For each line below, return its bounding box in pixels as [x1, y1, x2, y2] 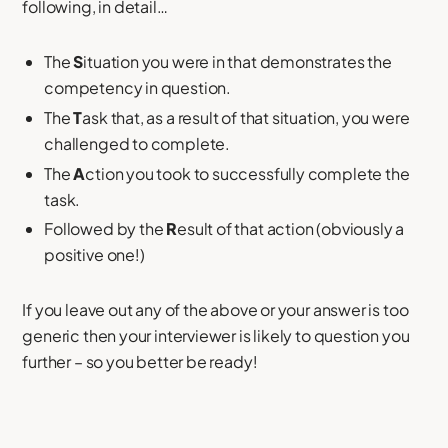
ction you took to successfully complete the [85, 162, 410, 184]
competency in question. [44, 77, 232, 99]
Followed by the [44, 218, 167, 240]
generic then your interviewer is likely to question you [22, 325, 410, 347]
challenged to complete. [44, 133, 231, 155]
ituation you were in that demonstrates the [83, 51, 392, 73]
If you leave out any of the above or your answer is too [22, 299, 409, 321]
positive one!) [44, 244, 145, 266]
